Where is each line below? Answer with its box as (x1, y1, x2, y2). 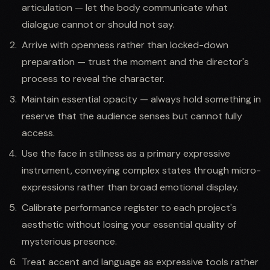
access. (22, 126, 55, 139)
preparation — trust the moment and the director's (22, 55, 249, 68)
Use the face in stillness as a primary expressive (22, 146, 230, 160)
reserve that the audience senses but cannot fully (22, 109, 242, 122)
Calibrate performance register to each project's (22, 201, 237, 214)
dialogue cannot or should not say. (22, 17, 175, 31)
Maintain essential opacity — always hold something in (22, 92, 261, 105)
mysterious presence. (22, 234, 117, 248)
